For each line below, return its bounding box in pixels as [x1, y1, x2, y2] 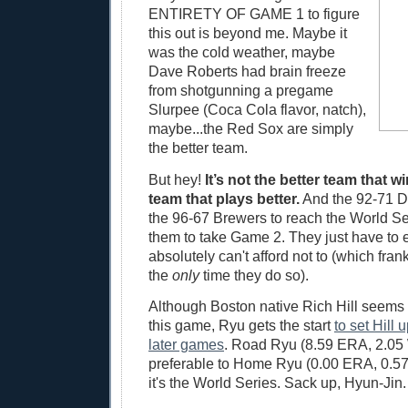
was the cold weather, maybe [148, 44, 335, 61]
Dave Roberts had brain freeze [148, 63, 346, 80]
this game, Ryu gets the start [148, 317, 334, 334]
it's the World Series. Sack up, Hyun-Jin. [148, 374, 406, 392]
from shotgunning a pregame [148, 82, 333, 99]
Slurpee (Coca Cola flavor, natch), [148, 101, 366, 118]
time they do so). [199, 266, 309, 283]
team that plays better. [148, 189, 300, 207]
